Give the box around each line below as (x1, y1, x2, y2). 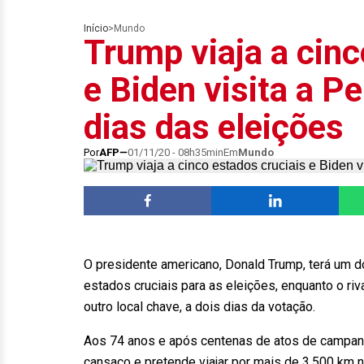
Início (84, 23, 108, 34)
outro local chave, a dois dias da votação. (84, 299, 315, 314)
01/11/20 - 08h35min (128, 146, 223, 158)
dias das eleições (84, 107, 344, 147)
